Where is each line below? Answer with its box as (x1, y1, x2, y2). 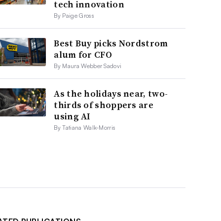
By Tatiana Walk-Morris (54, 123, 116, 131)
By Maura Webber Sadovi (54, 62, 122, 70)
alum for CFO (54, 48, 112, 61)
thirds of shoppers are (54, 98, 153, 111)
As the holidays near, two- (54, 87, 168, 100)
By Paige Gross (54, 11, 94, 19)
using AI (54, 110, 91, 122)
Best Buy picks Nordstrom (54, 37, 168, 49)
